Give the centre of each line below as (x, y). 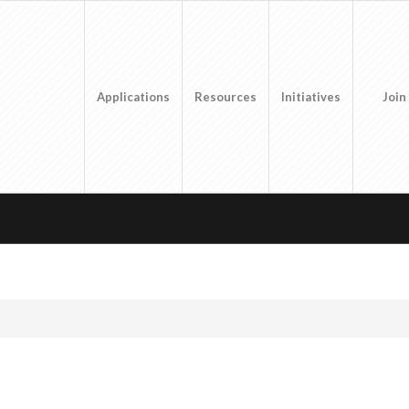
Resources (226, 97)
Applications (134, 97)
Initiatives (311, 97)
